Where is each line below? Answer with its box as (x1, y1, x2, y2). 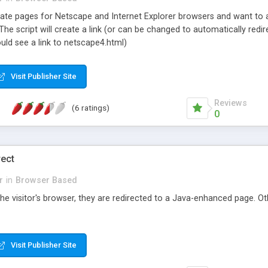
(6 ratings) (72, 103, 110, 113)
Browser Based (16, 175, 77, 185)
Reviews (214, 98, 247, 108)
